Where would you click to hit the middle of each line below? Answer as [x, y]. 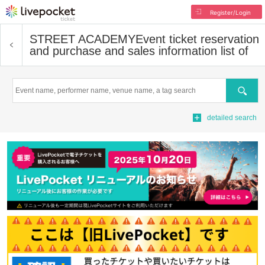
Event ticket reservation [197, 39]
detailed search [232, 118]
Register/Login [230, 12]
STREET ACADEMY [83, 39]
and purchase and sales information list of [139, 51]
